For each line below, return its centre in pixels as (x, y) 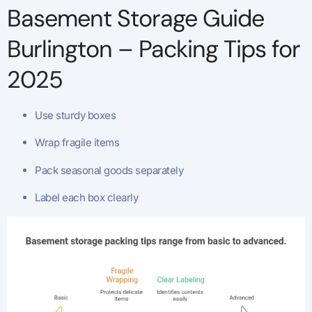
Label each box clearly (86, 198)
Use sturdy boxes (75, 115)
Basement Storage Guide (135, 18)
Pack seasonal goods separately (109, 170)
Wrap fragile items (77, 143)
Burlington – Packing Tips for (154, 49)
